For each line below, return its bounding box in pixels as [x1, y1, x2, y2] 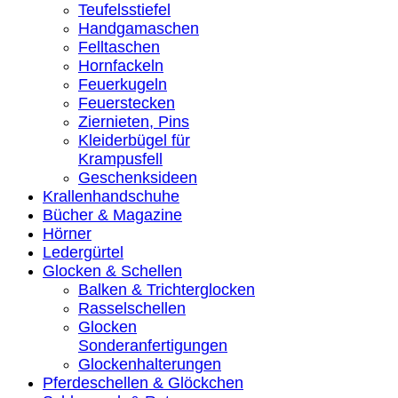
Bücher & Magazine [43, 206, 182, 224]
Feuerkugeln [78, 76, 167, 93]
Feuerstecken [78, 94, 175, 112]
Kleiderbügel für [78, 131, 190, 149]
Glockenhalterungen [78, 355, 221, 373]
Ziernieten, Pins [78, 113, 189, 131]
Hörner [43, 225, 92, 243]
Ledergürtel [43, 243, 123, 261]
